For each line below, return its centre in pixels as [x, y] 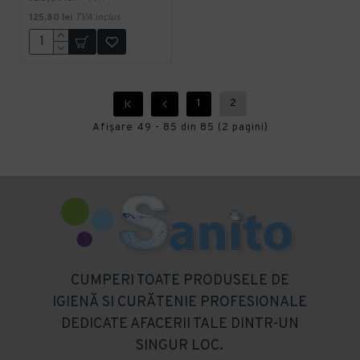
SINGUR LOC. [180, 346]
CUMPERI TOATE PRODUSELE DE [180, 280]
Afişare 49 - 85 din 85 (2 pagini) [180, 127]
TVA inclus [98, 17]
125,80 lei [51, 17]
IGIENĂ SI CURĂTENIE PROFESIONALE [180, 302]
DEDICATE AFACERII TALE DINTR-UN [180, 324]
